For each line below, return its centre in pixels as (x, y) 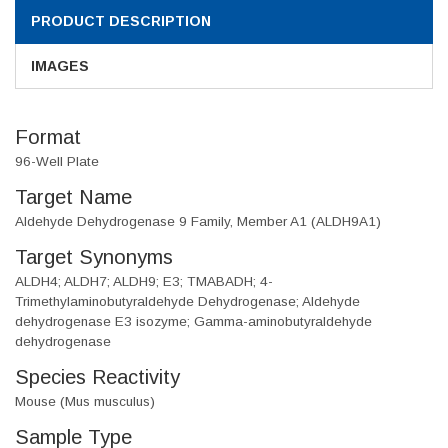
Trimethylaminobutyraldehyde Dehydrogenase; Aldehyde (187, 302)
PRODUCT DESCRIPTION (121, 21)
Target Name (73, 197)
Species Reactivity (97, 377)
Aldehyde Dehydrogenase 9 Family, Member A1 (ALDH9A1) (198, 222)
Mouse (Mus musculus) (85, 402)
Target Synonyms (94, 257)
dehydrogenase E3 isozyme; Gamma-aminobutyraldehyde (193, 322)
